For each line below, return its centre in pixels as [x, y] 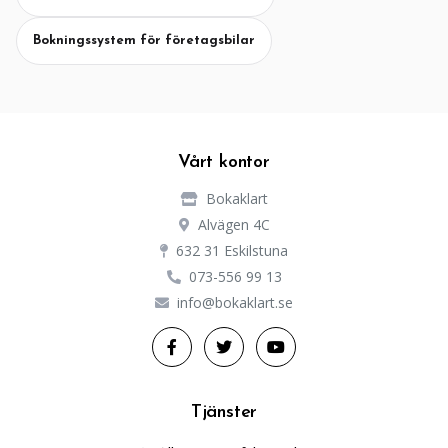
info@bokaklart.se [235, 302]
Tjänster [224, 412]
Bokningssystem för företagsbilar [144, 40]
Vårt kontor [224, 162]
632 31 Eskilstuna [232, 250]
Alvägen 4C [233, 224]
